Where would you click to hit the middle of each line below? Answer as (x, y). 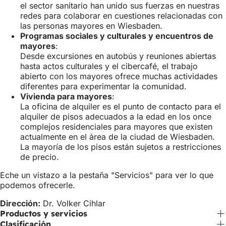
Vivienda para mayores (66, 97)
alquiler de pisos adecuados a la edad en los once (116, 117)
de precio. (40, 157)
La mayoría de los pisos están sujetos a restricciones (121, 147)
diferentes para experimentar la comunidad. (103, 87)
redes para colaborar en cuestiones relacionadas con (121, 16)
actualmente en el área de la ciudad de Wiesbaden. (118, 137)
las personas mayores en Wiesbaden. (91, 26)
